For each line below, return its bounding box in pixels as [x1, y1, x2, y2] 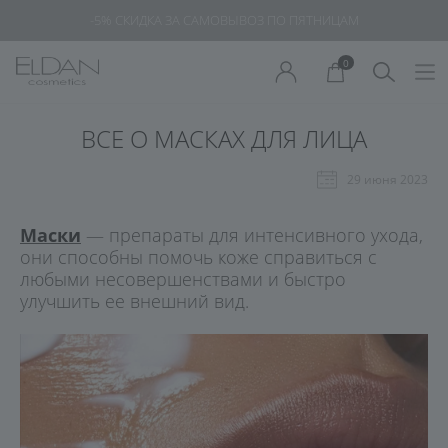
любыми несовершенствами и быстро [20, 267, 346, 291]
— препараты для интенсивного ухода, [81, 223, 423, 247]
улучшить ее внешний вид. [20, 289, 249, 313]
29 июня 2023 [347, 171, 428, 188]
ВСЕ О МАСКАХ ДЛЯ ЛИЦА [81, 122, 367, 155]
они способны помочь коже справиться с [20, 245, 377, 269]
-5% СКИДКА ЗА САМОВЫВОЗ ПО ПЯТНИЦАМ [90, 11, 360, 29]
